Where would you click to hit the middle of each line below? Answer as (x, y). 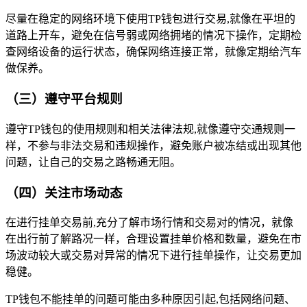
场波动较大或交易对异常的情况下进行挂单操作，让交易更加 (153, 256)
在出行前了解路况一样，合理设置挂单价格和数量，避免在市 (153, 239)
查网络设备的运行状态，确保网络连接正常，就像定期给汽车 (153, 52)
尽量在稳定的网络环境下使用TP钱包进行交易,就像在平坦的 (150, 19)
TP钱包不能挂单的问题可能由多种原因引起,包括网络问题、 (150, 299)
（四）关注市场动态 (64, 193)
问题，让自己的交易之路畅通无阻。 (93, 162)
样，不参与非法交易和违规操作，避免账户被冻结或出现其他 (153, 145)
